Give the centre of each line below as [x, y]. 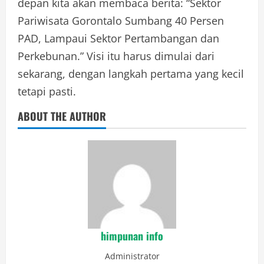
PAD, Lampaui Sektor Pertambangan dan [118, 38]
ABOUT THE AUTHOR [62, 116]
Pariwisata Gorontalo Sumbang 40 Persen [121, 20]
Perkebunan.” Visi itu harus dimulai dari [116, 56]
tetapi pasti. [47, 91]
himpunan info [132, 235]
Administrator [132, 256]
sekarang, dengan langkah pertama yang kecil [131, 73]
